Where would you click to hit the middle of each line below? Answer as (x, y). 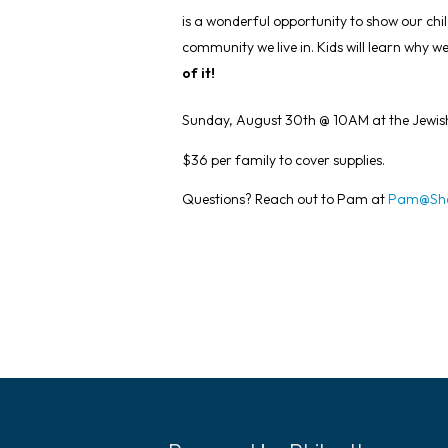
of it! (200, 73)
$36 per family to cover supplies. (283, 159)
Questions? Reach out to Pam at (285, 199)
